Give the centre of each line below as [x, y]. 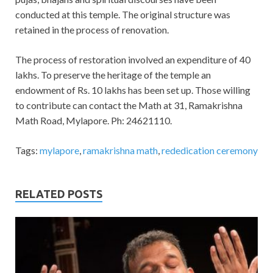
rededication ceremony [210, 150]
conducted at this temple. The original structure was [123, 14]
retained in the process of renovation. [92, 29]
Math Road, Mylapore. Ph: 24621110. [94, 120]
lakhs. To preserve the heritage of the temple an [113, 74]
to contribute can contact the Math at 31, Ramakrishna [129, 105]
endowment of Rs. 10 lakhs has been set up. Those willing [133, 90]
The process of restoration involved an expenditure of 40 [133, 59]
